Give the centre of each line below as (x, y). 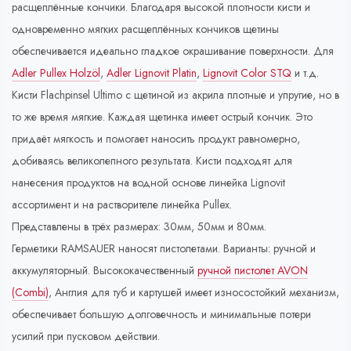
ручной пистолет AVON (253, 271)
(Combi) (30, 293)
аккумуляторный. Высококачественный (105, 271)
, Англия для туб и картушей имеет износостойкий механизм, (194, 293)
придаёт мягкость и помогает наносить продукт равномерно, (156, 139)
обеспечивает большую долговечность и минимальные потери (161, 315)
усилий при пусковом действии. (86, 337)
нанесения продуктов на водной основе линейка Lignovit (148, 183)
